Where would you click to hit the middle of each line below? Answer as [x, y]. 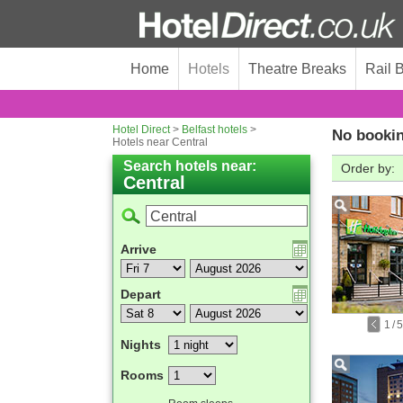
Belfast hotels [215, 130]
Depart [141, 294]
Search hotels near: [190, 166]
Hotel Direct [141, 130]
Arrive [139, 249]
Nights [141, 345]
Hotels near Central [160, 142]
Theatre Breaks [297, 69]
